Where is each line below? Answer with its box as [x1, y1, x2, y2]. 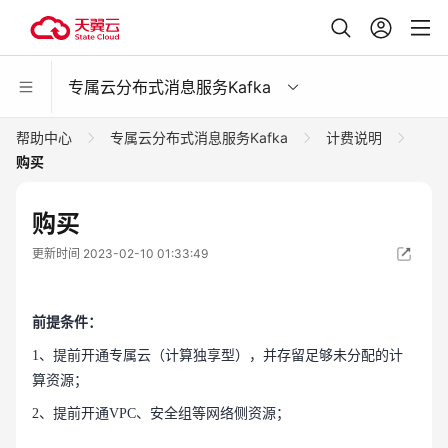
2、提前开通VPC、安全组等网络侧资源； [32, 406, 290, 421]
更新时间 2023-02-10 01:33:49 [32, 246, 208, 261]
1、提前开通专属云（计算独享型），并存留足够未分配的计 [32, 348, 403, 363]
